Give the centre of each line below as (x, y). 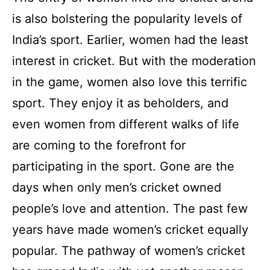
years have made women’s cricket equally (130, 229)
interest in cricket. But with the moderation (134, 61)
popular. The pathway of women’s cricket (129, 250)
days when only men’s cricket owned (117, 187)
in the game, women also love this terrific (130, 82)
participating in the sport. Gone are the (123, 166)
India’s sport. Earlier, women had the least (130, 39)
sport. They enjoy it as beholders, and (120, 103)
